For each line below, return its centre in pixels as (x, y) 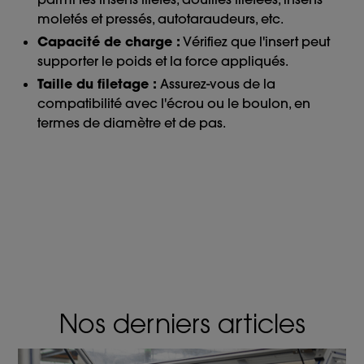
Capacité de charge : (109, 42)
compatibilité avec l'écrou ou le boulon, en (174, 104)
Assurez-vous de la (217, 84)
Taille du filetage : (97, 84)
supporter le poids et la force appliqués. (163, 61)
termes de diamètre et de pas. (132, 123)
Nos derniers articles (182, 327)
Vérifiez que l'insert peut (256, 42)
